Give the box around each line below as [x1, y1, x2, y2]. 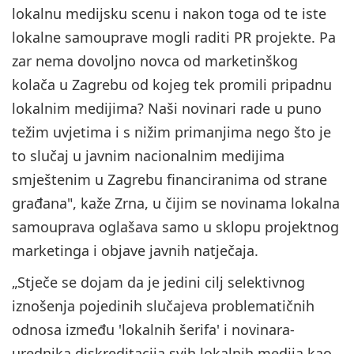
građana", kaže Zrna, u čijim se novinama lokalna [12, 194, 340, 213]
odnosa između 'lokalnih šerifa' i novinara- [12, 320, 295, 340]
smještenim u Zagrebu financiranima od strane [12, 170, 327, 190]
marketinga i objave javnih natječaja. [12, 241, 258, 261]
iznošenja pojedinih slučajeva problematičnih [12, 296, 314, 316]
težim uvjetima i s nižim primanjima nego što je [12, 122, 331, 142]
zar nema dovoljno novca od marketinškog [12, 51, 298, 71]
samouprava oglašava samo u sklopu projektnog [12, 217, 339, 237]
